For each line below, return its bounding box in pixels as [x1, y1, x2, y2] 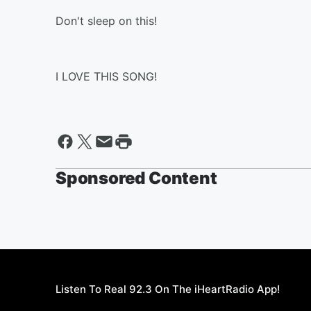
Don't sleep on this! [56, 14, 157, 28]
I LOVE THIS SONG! [56, 69, 157, 83]
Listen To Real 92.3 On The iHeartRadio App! [56, 283, 280, 296]
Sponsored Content [56, 168, 217, 188]
